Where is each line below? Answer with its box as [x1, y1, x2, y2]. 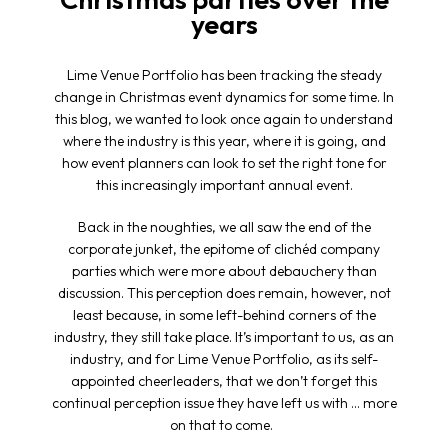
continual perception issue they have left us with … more [51, 394, 397, 413]
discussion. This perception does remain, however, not [57, 284, 391, 303]
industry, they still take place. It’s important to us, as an [54, 328, 394, 347]
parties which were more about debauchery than [71, 262, 377, 281]
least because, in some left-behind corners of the [72, 306, 376, 325]
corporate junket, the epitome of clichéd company [68, 240, 380, 259]
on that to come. [169, 416, 279, 435]
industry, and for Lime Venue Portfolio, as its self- [70, 350, 378, 369]
